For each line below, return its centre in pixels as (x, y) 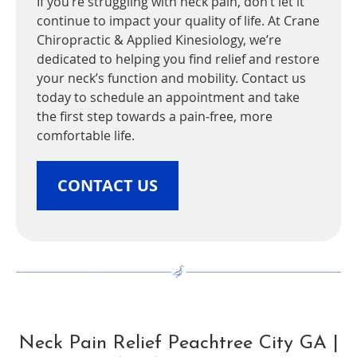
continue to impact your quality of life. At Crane (178, 21)
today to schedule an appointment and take (168, 98)
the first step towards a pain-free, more (155, 117)
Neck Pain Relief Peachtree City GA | (178, 344)
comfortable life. (86, 136)
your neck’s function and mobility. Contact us (171, 78)
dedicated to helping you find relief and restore (178, 59)
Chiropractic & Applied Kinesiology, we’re (159, 40)
